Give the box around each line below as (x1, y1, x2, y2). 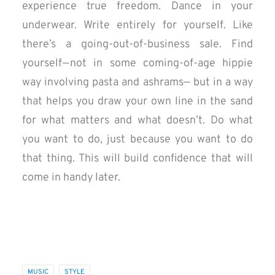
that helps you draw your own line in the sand (22, 95, 253, 109)
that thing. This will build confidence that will (22, 152, 253, 166)
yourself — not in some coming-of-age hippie (22, 56, 253, 71)
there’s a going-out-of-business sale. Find (22, 37, 253, 52)
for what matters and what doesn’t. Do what (22, 114, 253, 128)
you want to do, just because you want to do (22, 133, 253, 147)
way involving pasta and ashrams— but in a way (22, 76, 253, 90)
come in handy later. (22, 171, 120, 185)
